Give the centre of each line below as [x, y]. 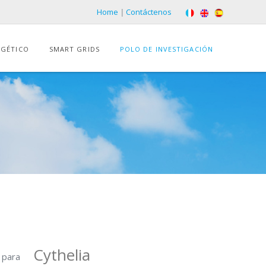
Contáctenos [149, 12]
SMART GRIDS [74, 49]
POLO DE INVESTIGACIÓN [166, 49]
